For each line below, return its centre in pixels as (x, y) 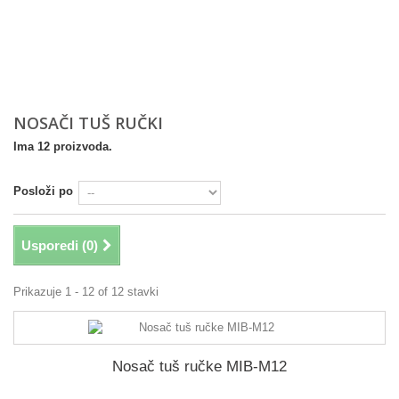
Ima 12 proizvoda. (63, 147)
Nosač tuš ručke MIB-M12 (199, 366)
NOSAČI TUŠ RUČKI (90, 123)
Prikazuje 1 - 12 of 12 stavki (86, 292)
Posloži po (43, 191)
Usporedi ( (54, 245)
